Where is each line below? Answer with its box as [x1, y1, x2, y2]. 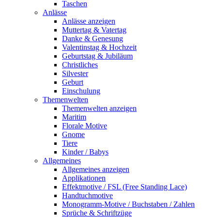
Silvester [62, 69, 88, 77]
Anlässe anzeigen [62, 17, 115, 25]
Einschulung [62, 87, 100, 95]
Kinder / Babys [62, 148, 108, 156]
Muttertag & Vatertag [62, 26, 126, 34]
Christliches [62, 61, 98, 69]
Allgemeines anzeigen [62, 165, 129, 173]
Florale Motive [62, 122, 107, 130]
